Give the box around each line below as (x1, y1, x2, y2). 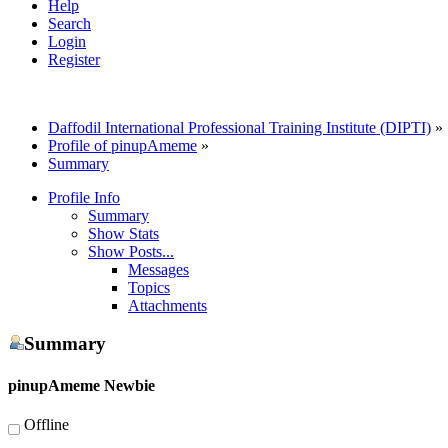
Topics (128, 278, 170, 296)
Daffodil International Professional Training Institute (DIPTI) (48, 118, 431, 136)
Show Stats (88, 224, 159, 242)
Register (48, 50, 100, 68)
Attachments (128, 296, 207, 314)
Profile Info (48, 188, 120, 206)
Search (48, 14, 91, 32)
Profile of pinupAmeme (48, 136, 197, 154)
